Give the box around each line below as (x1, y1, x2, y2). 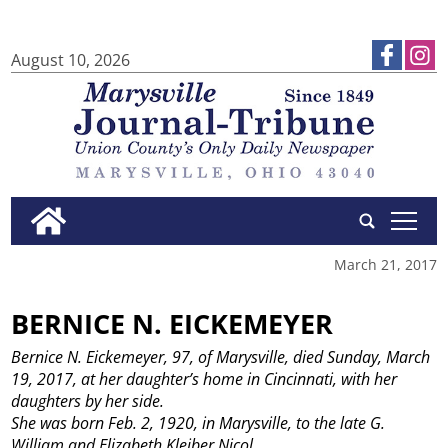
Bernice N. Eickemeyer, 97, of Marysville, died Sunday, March (11, 346, 431, 369)
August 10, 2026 (11, 49, 131, 71)
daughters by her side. (11, 390, 165, 413)
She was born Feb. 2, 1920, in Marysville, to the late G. (11, 412, 386, 435)
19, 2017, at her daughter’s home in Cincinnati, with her (11, 368, 398, 391)
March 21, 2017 (333, 254, 437, 274)
